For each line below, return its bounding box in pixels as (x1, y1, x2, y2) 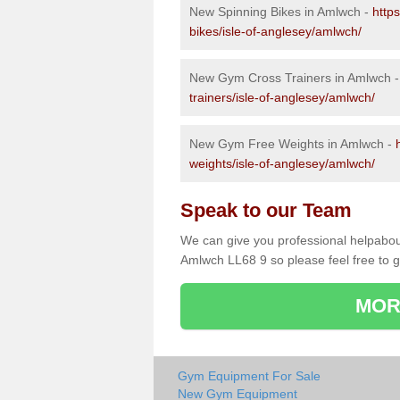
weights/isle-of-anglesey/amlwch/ (189, 155, 375, 171)
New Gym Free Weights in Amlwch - (189, 136, 396, 151)
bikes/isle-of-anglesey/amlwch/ (189, 23, 362, 38)
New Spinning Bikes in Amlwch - (189, 4, 372, 19)
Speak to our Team (180, 198, 352, 221)
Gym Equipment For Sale (178, 368, 321, 383)
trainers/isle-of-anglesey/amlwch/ (189, 89, 375, 104)
